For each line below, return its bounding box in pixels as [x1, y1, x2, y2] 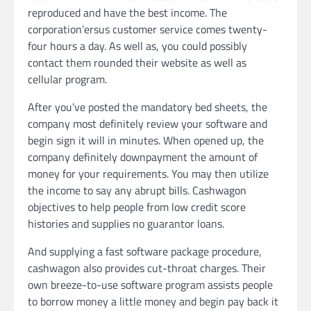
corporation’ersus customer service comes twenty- [28, 20, 267, 37]
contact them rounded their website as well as [28, 53, 246, 71]
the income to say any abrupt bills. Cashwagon [28, 181, 246, 199]
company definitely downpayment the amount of [28, 148, 258, 165]
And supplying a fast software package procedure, [28, 242, 262, 260]
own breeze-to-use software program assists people [28, 276, 273, 293]
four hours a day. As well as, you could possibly [28, 37, 247, 54]
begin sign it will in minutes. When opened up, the [28, 131, 264, 149]
